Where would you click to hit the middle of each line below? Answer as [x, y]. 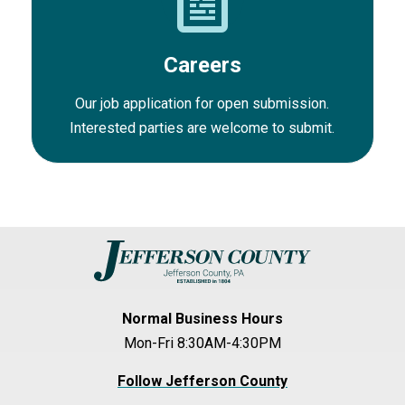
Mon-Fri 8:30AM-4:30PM [202, 343]
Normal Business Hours [202, 318]
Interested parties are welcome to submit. [202, 128]
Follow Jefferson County [202, 381]
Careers [202, 66]
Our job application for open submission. [202, 104]
